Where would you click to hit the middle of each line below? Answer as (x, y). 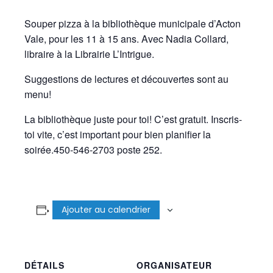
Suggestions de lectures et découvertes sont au (126, 79)
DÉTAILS (44, 265)
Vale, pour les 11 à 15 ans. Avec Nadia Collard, (126, 39)
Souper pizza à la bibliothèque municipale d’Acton (133, 23)
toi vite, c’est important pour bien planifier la (118, 134)
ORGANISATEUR (174, 265)
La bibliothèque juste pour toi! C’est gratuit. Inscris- (133, 119)
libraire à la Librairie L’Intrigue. (89, 54)
